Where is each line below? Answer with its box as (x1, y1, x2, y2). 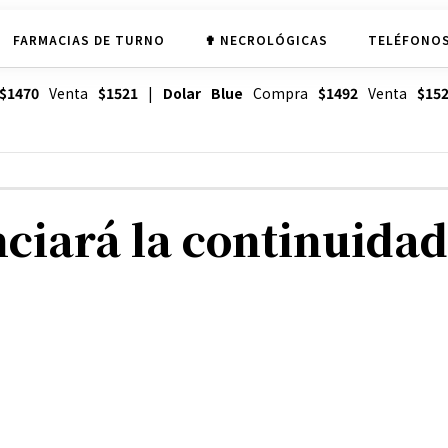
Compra (242, 83, 318, 104)
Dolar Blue (162, 83, 243, 104)
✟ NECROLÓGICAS (204, 30, 328, 48)
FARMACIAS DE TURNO (12, 30, 165, 48)
